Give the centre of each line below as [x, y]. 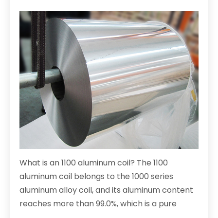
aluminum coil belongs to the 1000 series [96, 177]
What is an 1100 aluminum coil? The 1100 [94, 163]
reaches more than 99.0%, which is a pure [98, 204]
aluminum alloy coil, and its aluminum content [106, 190]
